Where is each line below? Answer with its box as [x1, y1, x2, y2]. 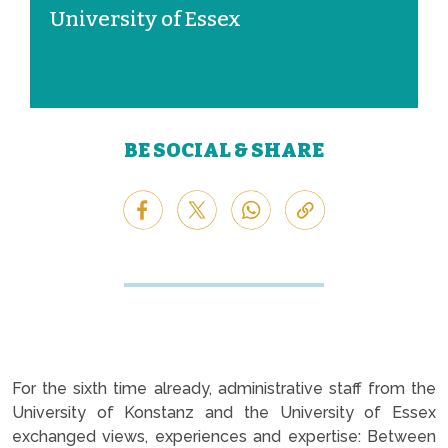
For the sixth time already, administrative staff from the [12, 378, 436, 398]
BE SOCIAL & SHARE [124, 137, 324, 162]
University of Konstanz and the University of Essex [12, 402, 436, 422]
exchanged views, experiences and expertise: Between [12, 426, 436, 446]
